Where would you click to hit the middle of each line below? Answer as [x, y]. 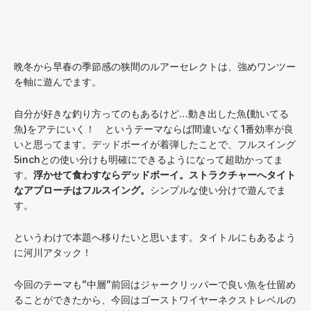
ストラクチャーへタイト [242, 175]
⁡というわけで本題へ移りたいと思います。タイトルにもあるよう [155, 237]
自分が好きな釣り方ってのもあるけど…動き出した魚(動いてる [151, 114]
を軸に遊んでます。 [58, 82]
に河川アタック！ [53, 252]
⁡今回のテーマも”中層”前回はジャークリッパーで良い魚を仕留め [155, 284]
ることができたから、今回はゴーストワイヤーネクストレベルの [155, 300]
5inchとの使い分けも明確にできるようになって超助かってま [149, 159]
